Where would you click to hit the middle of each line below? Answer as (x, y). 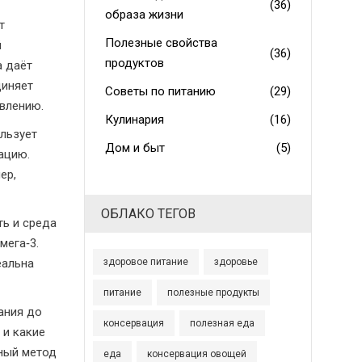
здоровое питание (145, 262)
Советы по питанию (160, 91)
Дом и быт (135, 148)
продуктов (134, 63)
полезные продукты (213, 293)
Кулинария (134, 120)
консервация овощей (196, 354)
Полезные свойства (161, 43)
